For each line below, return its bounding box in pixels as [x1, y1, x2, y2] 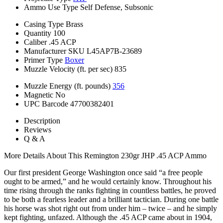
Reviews [24, 125, 51, 134]
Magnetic [24, 90, 53, 99]
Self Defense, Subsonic [80, 2, 153, 11]
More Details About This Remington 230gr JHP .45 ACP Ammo [4, 151, 207, 160]
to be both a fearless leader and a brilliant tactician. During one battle [4, 195, 219, 204]
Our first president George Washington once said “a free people [4, 168, 203, 177]
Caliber [24, 37, 47, 46]
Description [24, 116, 60, 125]
